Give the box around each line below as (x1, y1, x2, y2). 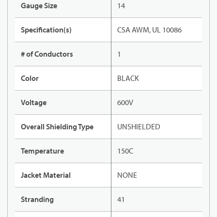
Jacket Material (21, 170, 71, 180)
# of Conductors (21, 49, 73, 59)
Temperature (21, 146, 64, 156)
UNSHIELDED (117, 122, 160, 132)
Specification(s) (21, 25, 72, 35)
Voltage (21, 97, 46, 108)
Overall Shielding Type (21, 122, 93, 132)
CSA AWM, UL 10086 (117, 25, 182, 35)
